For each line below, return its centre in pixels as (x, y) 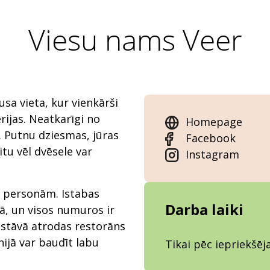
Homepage (214, 122)
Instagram (212, 155)
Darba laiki (204, 210)
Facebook (211, 138)
